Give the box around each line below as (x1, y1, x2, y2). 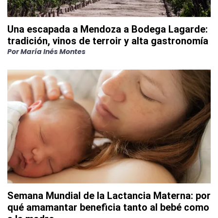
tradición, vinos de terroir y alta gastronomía (7, 35, 208, 47)
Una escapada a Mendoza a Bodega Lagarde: (7, 23, 208, 36)
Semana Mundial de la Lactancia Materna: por (7, 190, 211, 202)
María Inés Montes (20, 47, 86, 57)
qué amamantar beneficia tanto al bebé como (7, 201, 209, 214)
